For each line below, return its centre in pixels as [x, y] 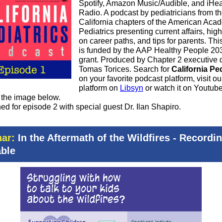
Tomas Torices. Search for [125, 69]
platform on [99, 88]
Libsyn [132, 88]
